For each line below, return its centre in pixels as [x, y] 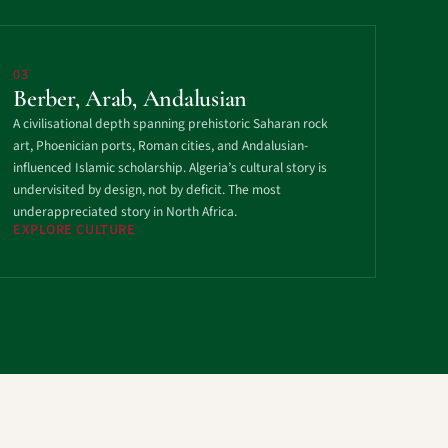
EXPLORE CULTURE [74, 230]
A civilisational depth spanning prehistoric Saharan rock [170, 123]
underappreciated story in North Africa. [125, 211]
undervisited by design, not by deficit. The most [147, 189]
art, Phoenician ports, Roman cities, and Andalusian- [160, 145]
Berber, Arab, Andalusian [130, 98]
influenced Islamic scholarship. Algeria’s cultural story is [170, 167]
